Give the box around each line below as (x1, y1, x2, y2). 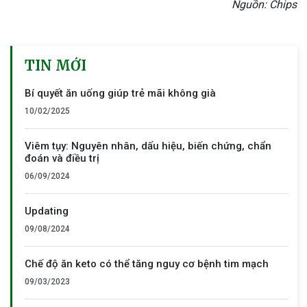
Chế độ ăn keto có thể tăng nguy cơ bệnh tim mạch (25, 258, 269, 271)
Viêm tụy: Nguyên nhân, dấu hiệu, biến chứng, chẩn (25, 140, 271, 153)
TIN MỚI (25, 57, 86, 75)
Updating (25, 205, 69, 218)
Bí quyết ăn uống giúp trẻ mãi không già (25, 87, 216, 100)
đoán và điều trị (25, 152, 99, 165)
